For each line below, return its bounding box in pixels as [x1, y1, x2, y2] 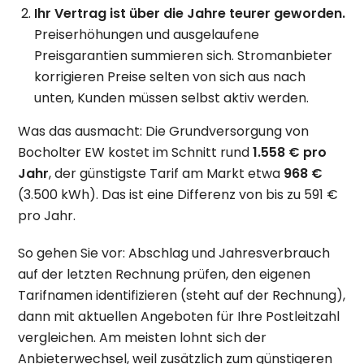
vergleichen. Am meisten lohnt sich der [18, 327, 267, 347]
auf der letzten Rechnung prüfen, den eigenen [18, 264, 311, 284]
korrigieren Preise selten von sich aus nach [34, 67, 306, 86]
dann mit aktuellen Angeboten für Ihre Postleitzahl [18, 306, 340, 326]
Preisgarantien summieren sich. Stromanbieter [34, 45, 333, 65]
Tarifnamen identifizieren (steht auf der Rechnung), [18, 285, 346, 305]
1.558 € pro [253, 142, 327, 162]
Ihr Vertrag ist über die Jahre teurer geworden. [34, 3, 346, 23]
